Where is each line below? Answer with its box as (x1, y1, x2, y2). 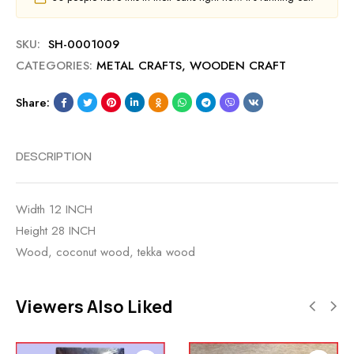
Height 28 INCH (16, 221, 96, 239)
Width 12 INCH (16, 200, 92, 218)
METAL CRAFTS (96, 56, 182, 74)
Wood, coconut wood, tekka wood (16, 243, 195, 261)
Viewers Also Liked (16, 294, 173, 318)
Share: (16, 93, 50, 111)
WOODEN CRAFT (190, 56, 286, 74)
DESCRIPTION (16, 147, 92, 164)
